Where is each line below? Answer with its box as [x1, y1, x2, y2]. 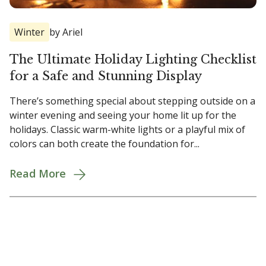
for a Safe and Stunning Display [9, 69, 202, 84]
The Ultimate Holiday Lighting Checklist [9, 52, 256, 67]
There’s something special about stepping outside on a [9, 94, 255, 108]
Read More [9, 166, 66, 181]
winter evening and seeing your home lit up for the [9, 109, 236, 122]
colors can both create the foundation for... [9, 137, 199, 151]
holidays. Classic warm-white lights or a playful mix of [9, 123, 245, 137]
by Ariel [49, 26, 83, 39]
